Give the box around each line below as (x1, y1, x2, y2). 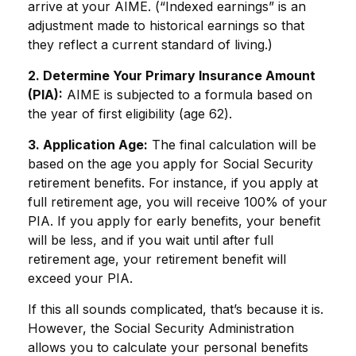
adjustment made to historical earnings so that (28, 17, 304, 33)
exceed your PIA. (28, 270, 133, 286)
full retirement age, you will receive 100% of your (28, 194, 327, 210)
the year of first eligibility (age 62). (28, 106, 232, 122)
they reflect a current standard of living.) (28, 37, 273, 52)
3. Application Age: (28, 137, 148, 153)
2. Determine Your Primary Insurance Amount (28, 68, 315, 83)
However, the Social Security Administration (28, 320, 294, 336)
